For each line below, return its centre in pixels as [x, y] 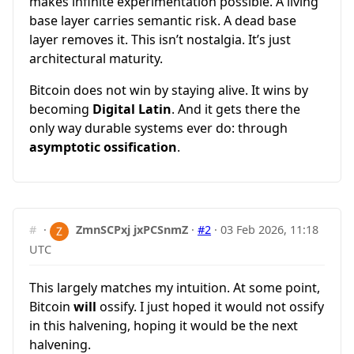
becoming [61, 109]
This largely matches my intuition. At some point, [175, 288]
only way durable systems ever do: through [158, 128]
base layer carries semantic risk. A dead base [163, 21]
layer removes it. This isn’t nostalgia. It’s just [160, 40]
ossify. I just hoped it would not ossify [210, 307]
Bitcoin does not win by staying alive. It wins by [169, 90]
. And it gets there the [236, 109]
